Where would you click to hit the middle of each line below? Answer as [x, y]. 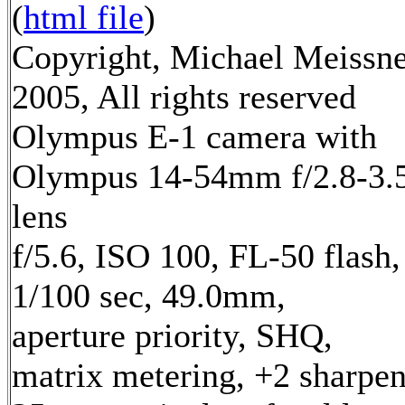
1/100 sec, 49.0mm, [149, 295]
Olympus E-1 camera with [194, 136]
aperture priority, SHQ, [172, 335]
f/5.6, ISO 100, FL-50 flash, [206, 255]
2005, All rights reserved [184, 96]
